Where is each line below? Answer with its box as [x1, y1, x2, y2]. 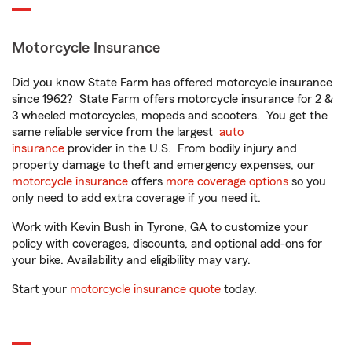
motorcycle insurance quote [70, 283, 221, 295]
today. [221, 283, 257, 295]
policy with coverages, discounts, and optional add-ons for [12, 237, 322, 250]
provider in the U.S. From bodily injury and [64, 142, 297, 155]
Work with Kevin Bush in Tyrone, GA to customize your [12, 221, 308, 233]
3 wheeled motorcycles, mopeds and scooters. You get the [12, 109, 328, 122]
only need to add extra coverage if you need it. [12, 192, 264, 204]
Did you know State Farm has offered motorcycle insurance [12, 76, 332, 89]
